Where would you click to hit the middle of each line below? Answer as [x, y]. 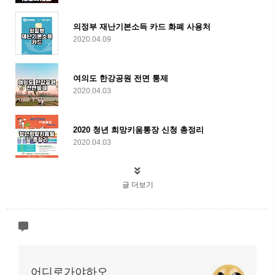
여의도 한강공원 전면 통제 [121, 78]
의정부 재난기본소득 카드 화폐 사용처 [142, 27]
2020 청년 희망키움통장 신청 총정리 [138, 130]
